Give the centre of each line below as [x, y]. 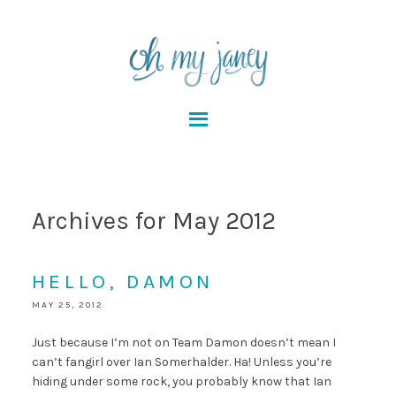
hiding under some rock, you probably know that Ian [181, 381]
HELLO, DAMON [123, 282]
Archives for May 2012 [153, 221]
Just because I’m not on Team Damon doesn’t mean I [183, 343]
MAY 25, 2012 [67, 305]
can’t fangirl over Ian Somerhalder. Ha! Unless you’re [181, 362]
